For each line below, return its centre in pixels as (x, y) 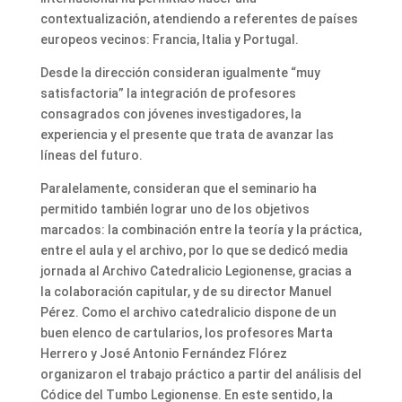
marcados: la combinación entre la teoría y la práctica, (201, 230)
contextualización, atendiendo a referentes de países (199, 19)
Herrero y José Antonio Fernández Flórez (163, 354)
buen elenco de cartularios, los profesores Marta (186, 333)
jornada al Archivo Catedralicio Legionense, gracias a (196, 271)
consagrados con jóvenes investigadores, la (170, 114)
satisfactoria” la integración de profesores (168, 94)
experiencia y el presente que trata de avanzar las (187, 135)
